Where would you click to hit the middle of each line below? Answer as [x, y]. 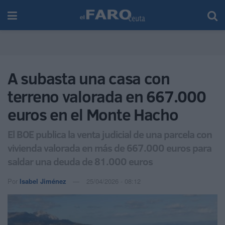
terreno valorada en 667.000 [107, 96]
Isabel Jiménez [43, 181]
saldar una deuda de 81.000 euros [80, 161]
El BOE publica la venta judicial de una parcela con [110, 134]
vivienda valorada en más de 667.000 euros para [109, 147]
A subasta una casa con [89, 78]
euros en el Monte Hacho [93, 115]
